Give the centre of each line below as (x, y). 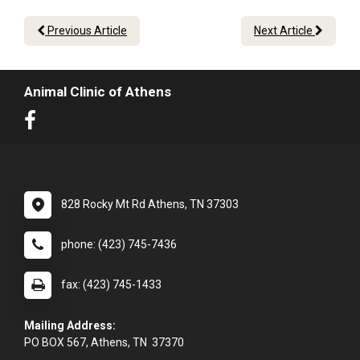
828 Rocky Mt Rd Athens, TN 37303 (150, 205)
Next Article (284, 31)
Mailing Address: (71, 326)
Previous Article (86, 31)
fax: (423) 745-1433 (111, 285)
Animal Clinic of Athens (98, 92)
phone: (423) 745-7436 (119, 245)
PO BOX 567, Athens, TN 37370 (104, 343)
